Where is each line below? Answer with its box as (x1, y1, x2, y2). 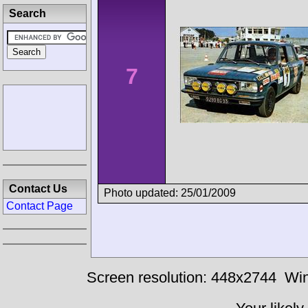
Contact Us (9, 183, 67, 195)
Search (9, 8, 46, 19)
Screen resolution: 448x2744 (86, 269, 276, 286)
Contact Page (6, 200, 73, 212)
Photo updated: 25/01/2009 (104, 186, 236, 199)
